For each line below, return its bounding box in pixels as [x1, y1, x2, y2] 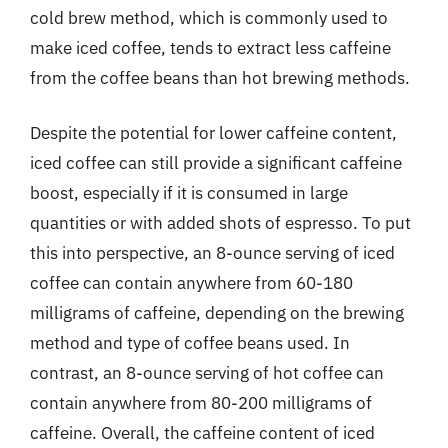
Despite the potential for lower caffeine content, [30, 122, 397, 144]
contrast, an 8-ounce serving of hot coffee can [30, 362, 384, 384]
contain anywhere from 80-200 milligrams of [30, 392, 372, 414]
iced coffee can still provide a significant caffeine [30, 152, 402, 174]
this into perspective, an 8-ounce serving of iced [30, 242, 395, 264]
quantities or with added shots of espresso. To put [30, 212, 411, 234]
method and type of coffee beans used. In [30, 332, 350, 354]
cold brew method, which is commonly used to [30, 6, 388, 29]
